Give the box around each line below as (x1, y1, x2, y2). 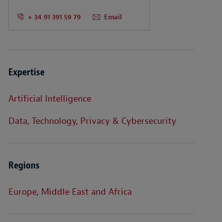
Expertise (8, 66, 45, 78)
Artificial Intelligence (8, 93, 91, 105)
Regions (8, 159, 40, 171)
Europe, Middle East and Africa (8, 186, 132, 198)
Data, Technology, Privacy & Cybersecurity (8, 115, 176, 127)
